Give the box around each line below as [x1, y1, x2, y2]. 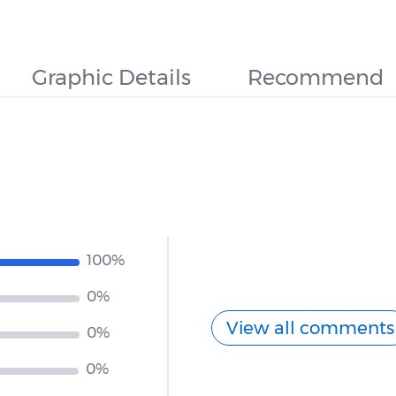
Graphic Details [32, 65, 191, 90]
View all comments [226, 316, 394, 339]
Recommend [247, 65, 384, 90]
